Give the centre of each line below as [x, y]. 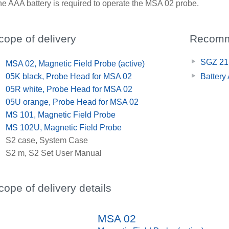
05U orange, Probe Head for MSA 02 [72, 102]
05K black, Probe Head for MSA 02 [69, 76]
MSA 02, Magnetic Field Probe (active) [75, 63]
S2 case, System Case [47, 140]
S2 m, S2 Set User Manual [54, 153]
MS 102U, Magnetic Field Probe [64, 127]
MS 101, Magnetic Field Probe [61, 114]
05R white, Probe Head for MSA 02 [69, 89]
